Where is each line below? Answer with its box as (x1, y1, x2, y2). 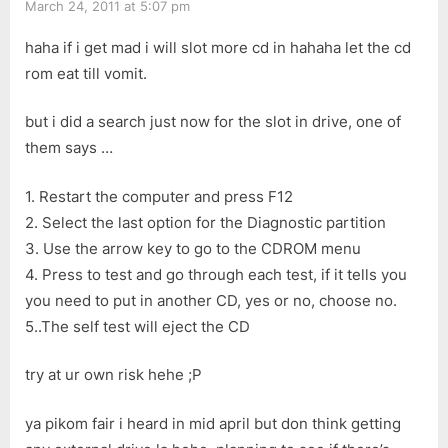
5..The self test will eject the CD (25, 316, 250, 336)
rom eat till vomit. (25, 63, 147, 83)
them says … (25, 138, 113, 158)
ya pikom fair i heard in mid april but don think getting (25, 413, 401, 433)
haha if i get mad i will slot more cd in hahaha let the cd (25, 37, 411, 57)
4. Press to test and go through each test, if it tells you (25, 264, 407, 284)
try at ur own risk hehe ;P (25, 365, 202, 385)
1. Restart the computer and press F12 (25, 186, 293, 206)
